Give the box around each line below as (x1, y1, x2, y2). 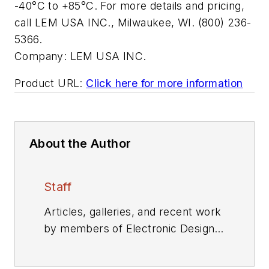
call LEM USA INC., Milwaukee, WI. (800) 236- (14, 16, 252, 29)
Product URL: (14, 77, 83, 90)
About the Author (29, 136, 131, 151)
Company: (14, 49, 67, 62)
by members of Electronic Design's (44, 222, 224, 235)
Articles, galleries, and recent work (44, 205, 222, 219)
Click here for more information (86, 77, 243, 90)
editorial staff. (44, 239, 112, 252)
